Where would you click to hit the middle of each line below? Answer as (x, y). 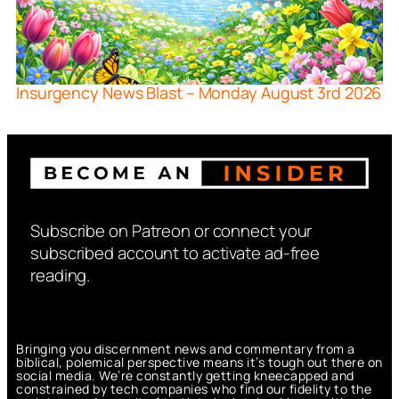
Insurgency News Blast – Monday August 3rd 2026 (199, 93)
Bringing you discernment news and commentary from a (186, 348)
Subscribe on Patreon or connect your (171, 230)
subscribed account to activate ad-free (175, 252)
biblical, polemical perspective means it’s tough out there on (199, 362)
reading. (61, 275)
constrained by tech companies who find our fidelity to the (194, 388)
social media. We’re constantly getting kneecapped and (185, 375)
